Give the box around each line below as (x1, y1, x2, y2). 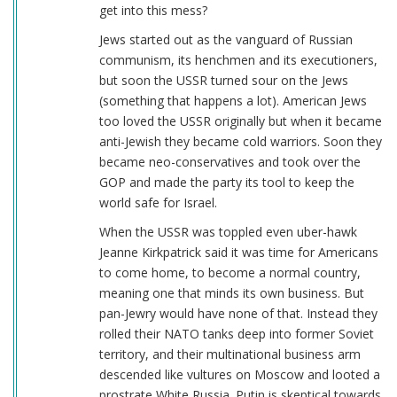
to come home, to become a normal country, (98, 264, 361, 282)
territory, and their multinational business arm (98, 346, 361, 363)
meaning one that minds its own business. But (98, 284, 364, 302)
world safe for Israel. (98, 194, 217, 212)
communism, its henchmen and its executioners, (98, 51, 378, 69)
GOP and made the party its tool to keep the (98, 174, 354, 191)
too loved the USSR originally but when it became (98, 113, 382, 130)
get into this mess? (98, 2, 207, 19)
